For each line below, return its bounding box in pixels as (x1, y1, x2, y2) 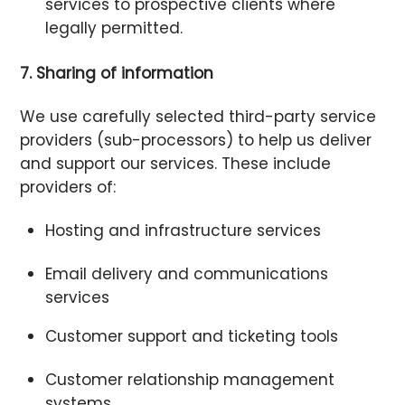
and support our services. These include (20, 152, 332, 174)
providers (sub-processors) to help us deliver (20, 128, 372, 151)
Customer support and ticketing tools (44, 325, 338, 348)
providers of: (20, 175, 117, 198)
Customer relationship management (44, 369, 334, 391)
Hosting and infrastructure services (44, 219, 321, 241)
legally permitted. (44, 16, 183, 39)
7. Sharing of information (20, 61, 214, 84)
